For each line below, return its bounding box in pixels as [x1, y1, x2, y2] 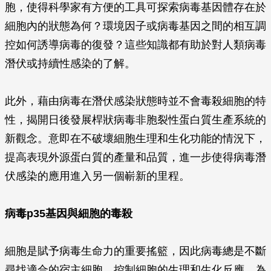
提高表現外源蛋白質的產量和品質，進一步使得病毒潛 [5, 151, 266, 163]
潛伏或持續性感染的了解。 [5, 57, 135, 70]
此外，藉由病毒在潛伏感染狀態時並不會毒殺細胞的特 [5, 95, 266, 107]
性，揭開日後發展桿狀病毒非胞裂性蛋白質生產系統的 [5, 114, 266, 126]
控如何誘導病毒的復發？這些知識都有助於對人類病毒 [5, 39, 266, 51]
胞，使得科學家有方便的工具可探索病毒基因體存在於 [5, 1, 266, 13]
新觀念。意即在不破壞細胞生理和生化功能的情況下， [5, 132, 266, 145]
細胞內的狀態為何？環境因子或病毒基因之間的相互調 [5, 20, 266, 32]
